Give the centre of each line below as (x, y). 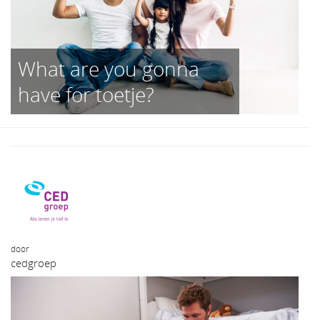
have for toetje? (86, 94)
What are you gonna (109, 68)
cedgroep (34, 263)
